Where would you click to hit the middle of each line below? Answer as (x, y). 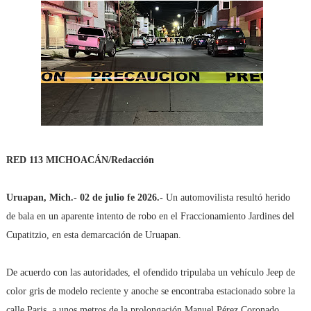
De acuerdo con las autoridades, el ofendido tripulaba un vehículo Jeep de (150, 272)
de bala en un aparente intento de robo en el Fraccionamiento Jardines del (150, 216)
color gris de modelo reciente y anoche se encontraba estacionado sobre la (150, 291)
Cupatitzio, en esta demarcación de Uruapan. (93, 235)
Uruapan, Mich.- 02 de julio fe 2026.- (84, 197)
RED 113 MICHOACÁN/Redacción (80, 160)
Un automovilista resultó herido (226, 197)
